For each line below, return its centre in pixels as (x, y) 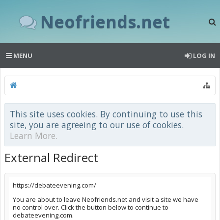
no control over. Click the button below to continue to (91, 207)
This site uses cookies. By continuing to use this (106, 114)
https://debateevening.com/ (55, 185)
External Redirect (51, 157)
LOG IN (204, 55)
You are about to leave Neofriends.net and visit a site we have (106, 199)
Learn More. (34, 136)
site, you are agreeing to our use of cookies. (97, 125)
